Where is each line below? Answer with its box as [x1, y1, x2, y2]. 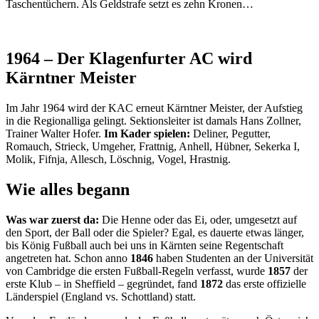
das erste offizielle [223, 277, 306, 290]
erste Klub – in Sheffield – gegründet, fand [6, 277, 200, 290]
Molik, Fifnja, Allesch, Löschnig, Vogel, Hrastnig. [6, 153, 231, 166]
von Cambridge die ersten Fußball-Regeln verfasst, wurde [6, 264, 268, 277]
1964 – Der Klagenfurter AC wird [6, 49, 252, 68]
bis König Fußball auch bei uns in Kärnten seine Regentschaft [6, 239, 283, 251]
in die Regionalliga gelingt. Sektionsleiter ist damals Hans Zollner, [6, 115, 301, 127]
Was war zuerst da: [6, 213, 99, 226]
